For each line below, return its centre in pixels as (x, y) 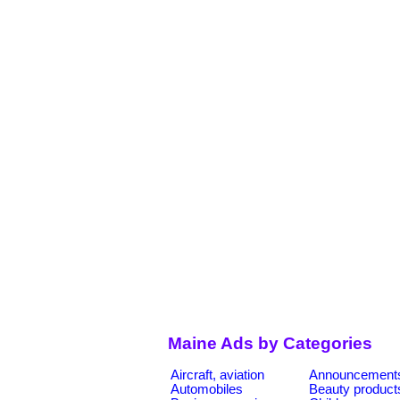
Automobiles (207, 389)
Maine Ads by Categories (270, 344)
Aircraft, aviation (217, 375)
